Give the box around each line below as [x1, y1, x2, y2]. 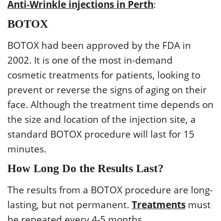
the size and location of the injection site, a [7, 112, 196, 126]
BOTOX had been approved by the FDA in [7, 38, 191, 52]
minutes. [7, 142, 46, 155]
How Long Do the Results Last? [7, 162, 164, 175]
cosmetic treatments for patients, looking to [7, 68, 200, 81]
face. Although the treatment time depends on [7, 98, 214, 111]
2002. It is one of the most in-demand [7, 53, 173, 67]
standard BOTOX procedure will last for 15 [7, 127, 194, 141]
